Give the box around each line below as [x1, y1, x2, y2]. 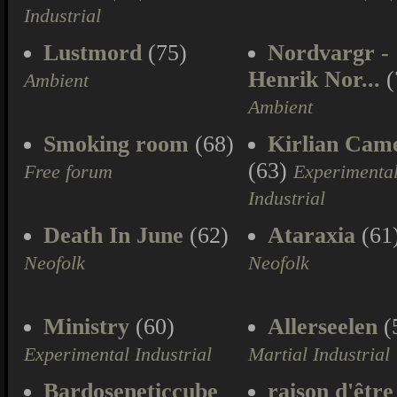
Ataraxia [268, 222, 355, 248]
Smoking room [43, 131, 189, 157]
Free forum [24, 161, 113, 183]
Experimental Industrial [24, 344, 212, 365]
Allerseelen [268, 314, 378, 339]
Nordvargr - [268, 40, 389, 66]
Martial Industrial [248, 344, 390, 365]
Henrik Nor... [248, 66, 380, 92]
